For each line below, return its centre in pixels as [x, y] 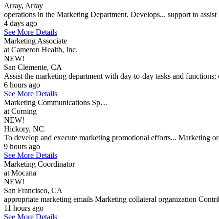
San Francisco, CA [33, 190]
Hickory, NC [24, 129]
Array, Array [23, 6]
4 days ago [21, 23]
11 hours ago [24, 208]
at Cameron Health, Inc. [41, 50]
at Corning [20, 111]
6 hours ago [22, 85]
